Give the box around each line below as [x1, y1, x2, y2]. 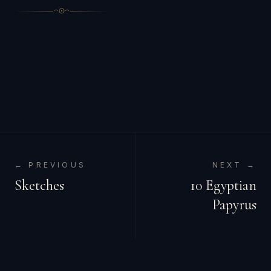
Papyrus [212, 196, 256, 214]
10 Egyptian [191, 177, 256, 194]
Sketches [15, 177, 64, 194]
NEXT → [212, 160, 256, 169]
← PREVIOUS [15, 160, 86, 169]
